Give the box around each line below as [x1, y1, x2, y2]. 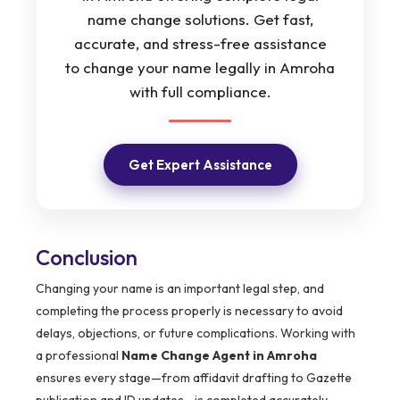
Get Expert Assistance [128, 156, 272, 174]
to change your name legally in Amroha [65, 58, 335, 78]
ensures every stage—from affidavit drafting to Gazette [36, 370, 352, 387]
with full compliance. [129, 82, 271, 102]
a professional [36, 347, 121, 364]
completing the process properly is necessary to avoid [36, 303, 343, 320]
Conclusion [36, 244, 137, 271]
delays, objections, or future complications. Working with [36, 325, 355, 342]
